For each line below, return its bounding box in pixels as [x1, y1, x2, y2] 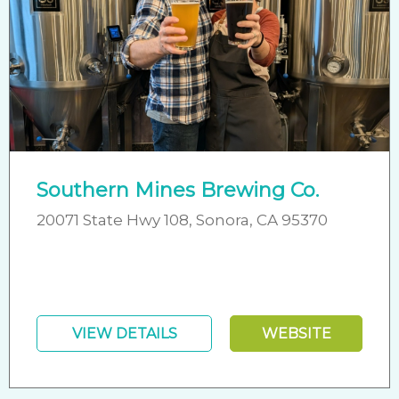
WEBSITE [261, 324, 331, 342]
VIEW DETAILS [71, 324, 177, 342]
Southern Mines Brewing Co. [37, 177, 319, 202]
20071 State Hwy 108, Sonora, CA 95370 [37, 210, 328, 229]
